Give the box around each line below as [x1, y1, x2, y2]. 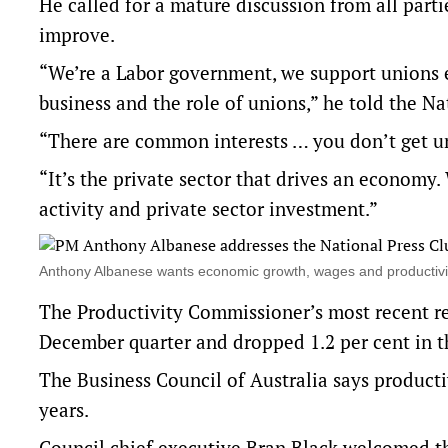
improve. [39, 22, 115, 48]
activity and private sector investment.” [39, 196, 378, 222]
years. [39, 397, 89, 423]
